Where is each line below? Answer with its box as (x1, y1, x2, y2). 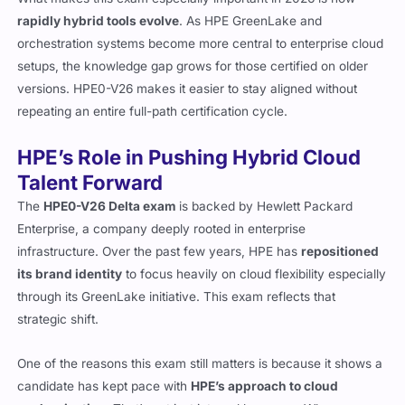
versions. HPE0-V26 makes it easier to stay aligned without (17, 81, 358, 97)
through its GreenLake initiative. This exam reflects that (17, 289, 336, 305)
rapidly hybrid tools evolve (17, 14, 180, 29)
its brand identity (17, 267, 123, 282)
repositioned (301, 244, 380, 259)
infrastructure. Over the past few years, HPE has (17, 244, 302, 259)
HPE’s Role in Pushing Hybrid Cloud (17, 145, 362, 170)
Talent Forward (17, 170, 164, 195)
